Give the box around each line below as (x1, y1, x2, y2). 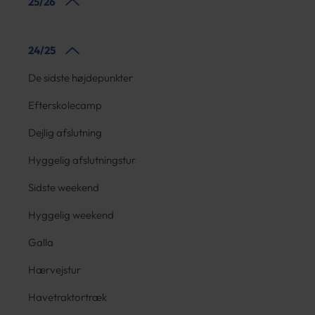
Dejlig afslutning (28, 126, 102, 139)
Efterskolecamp (28, 98, 102, 112)
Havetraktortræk (28, 290, 107, 304)
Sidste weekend (28, 181, 99, 194)
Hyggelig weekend (28, 208, 114, 221)
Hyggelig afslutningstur (28, 153, 136, 167)
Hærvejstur (28, 263, 81, 276)
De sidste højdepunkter (28, 71, 133, 84)
